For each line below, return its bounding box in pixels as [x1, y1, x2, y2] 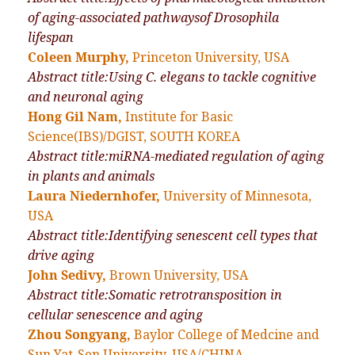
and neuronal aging [28, 88, 143, 106]
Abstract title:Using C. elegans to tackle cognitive [28, 68, 316, 86]
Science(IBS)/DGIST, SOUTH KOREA [28, 128, 240, 146]
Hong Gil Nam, [28, 108, 122, 126]
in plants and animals [28, 167, 155, 185]
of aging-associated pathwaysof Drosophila [28, 9, 279, 27]
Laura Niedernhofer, [28, 187, 160, 205]
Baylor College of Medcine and [134, 326, 319, 344]
